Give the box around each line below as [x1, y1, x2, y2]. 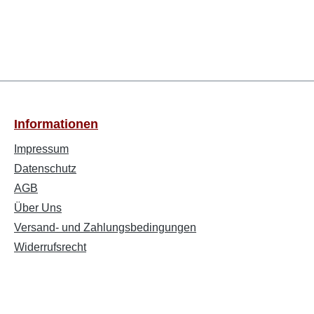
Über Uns [14, 202, 62, 214]
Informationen [14, 117, 98, 131]
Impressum [14, 143, 69, 155]
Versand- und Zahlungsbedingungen [14, 221, 196, 233]
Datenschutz [14, 163, 76, 175]
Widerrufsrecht [14, 241, 86, 253]
